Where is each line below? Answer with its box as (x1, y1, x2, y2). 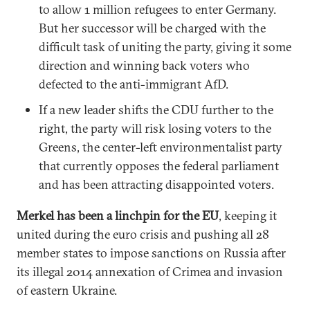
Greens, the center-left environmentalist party (39, 139, 282, 155)
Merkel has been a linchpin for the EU (17, 208, 219, 224)
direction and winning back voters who (39, 57, 250, 73)
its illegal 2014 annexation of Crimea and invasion (17, 264, 283, 280)
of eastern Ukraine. (17, 282, 117, 298)
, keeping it (219, 208, 277, 224)
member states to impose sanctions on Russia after (17, 245, 286, 261)
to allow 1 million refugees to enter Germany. (39, 1, 276, 17)
